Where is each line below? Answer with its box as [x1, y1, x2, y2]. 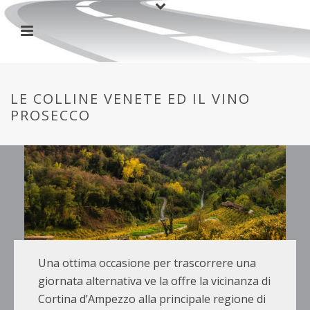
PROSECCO [10, 106, 91, 125]
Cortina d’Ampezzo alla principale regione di [38, 291, 266, 307]
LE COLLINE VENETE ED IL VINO [10, 89, 250, 108]
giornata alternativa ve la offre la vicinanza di [38, 273, 271, 289]
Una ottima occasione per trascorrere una [38, 255, 256, 271]
